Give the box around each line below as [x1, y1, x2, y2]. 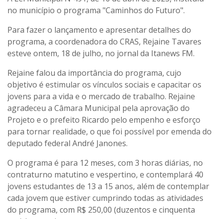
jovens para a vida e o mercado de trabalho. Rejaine [7, 91, 195, 102]
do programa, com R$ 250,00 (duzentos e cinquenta [7, 204, 195, 216]
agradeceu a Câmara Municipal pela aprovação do [7, 103, 190, 114]
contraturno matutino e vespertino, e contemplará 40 [7, 169, 203, 180]
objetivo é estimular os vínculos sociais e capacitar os [7, 79, 201, 90]
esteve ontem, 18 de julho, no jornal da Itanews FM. [7, 48, 195, 59]
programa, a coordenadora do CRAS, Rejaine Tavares [7, 36, 201, 47]
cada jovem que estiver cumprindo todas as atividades [7, 193, 203, 204]
